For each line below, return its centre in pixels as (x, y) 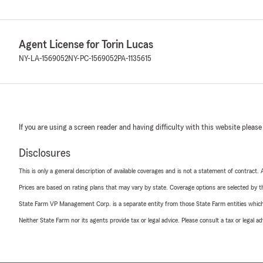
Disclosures (45, 153)
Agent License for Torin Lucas (86, 45)
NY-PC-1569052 (93, 59)
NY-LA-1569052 (43, 59)
